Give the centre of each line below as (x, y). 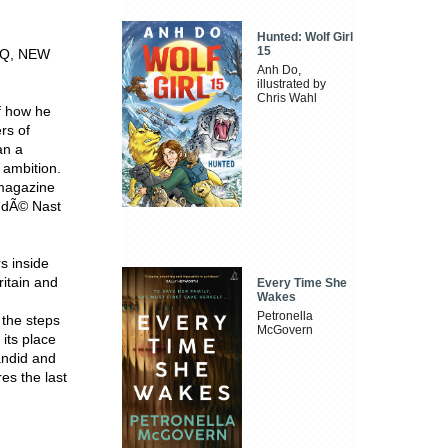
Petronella (285, 315)
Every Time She (302, 282)
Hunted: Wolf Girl (305, 37)
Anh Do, (279, 70)
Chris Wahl (287, 98)
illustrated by (292, 84)
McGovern (285, 329)
